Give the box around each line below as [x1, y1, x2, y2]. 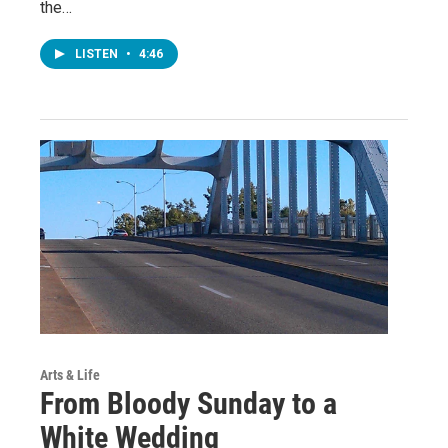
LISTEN [75, 47, 121, 62]
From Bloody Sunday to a [40, 385, 337, 421]
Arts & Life [40, 366, 100, 383]
